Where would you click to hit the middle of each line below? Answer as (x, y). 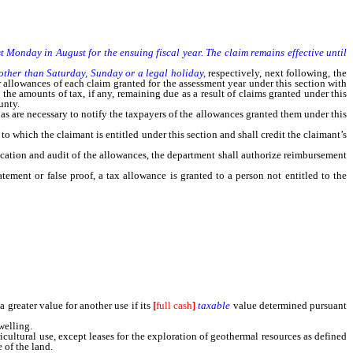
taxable (214, 305)
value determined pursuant (289, 305)
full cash (175, 305)
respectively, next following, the (276, 73)
